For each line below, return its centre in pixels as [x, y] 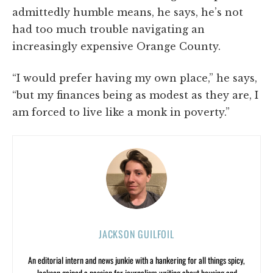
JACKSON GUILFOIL [136, 234]
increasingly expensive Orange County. [116, 46]
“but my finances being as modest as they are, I [135, 95]
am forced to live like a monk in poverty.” [121, 112]
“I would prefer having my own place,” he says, [135, 78]
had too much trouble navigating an [108, 29]
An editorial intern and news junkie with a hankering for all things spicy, [136, 260]
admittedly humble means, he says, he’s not [128, 12]
